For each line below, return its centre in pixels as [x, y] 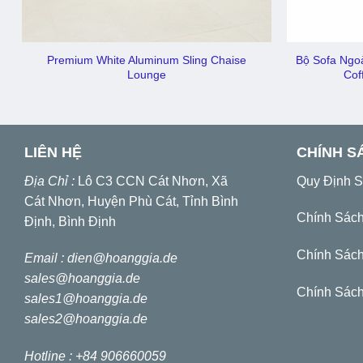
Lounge [146, 74]
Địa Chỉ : [51, 181]
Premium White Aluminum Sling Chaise [146, 60]
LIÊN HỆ [53, 152]
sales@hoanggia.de [82, 279]
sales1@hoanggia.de [86, 299]
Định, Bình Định [70, 221]
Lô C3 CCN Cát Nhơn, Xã [153, 181]
